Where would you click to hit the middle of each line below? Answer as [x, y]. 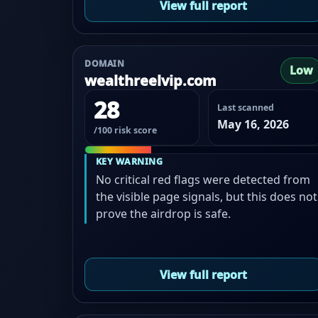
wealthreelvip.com [150, 81]
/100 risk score [125, 130]
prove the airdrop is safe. [163, 213]
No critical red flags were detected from [203, 179]
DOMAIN [105, 64]
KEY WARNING [129, 161]
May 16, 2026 [253, 124]
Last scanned [245, 107]
